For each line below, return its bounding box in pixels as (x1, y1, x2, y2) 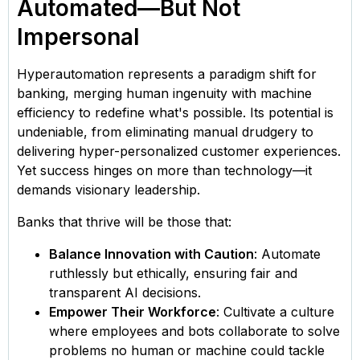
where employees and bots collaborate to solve (49, 322, 340, 339)
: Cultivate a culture (216, 303, 334, 320)
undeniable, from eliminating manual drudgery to (17, 123, 313, 140)
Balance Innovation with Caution (49, 245, 254, 262)
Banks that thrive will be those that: (17, 213, 231, 230)
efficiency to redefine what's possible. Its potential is (17, 104, 333, 121)
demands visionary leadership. (17, 181, 200, 198)
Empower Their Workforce (49, 303, 216, 320)
